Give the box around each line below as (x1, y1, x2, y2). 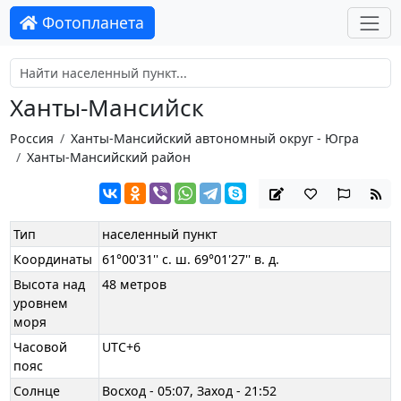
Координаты (13, 251, 93, 269)
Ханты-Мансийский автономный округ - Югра (70, 129, 359, 147)
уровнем (13, 294, 69, 312)
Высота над (13, 276, 86, 294)
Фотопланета (38, 12, 145, 34)
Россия (9, 129, 54, 147)
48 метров (102, 276, 167, 294)
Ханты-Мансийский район (26, 148, 191, 166)
